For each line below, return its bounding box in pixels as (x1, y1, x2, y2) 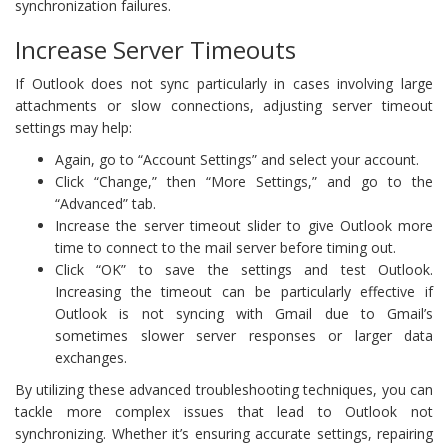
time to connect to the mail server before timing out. (55, 237, 396, 257)
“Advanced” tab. (55, 193, 156, 213)
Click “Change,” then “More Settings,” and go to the (55, 171, 433, 191)
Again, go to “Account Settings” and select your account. (55, 149, 419, 169)
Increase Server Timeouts (15, 32, 296, 66)
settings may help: (15, 117, 132, 137)
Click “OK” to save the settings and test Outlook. (55, 259, 433, 279)
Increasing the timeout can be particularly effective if (55, 281, 433, 301)
